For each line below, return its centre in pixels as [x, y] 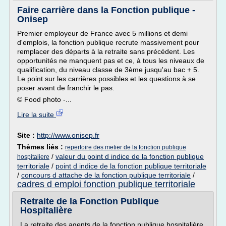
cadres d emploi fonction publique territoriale [106, 184]
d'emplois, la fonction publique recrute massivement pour [108, 42]
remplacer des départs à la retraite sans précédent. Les [106, 51]
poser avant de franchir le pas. [66, 88]
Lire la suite [37, 115]
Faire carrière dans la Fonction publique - [106, 10]
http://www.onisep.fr [68, 135]
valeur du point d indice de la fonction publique [130, 156]
